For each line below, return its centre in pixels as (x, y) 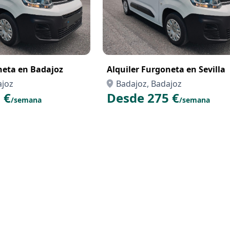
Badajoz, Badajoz (149, 84)
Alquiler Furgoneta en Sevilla (166, 69)
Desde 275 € (143, 98)
